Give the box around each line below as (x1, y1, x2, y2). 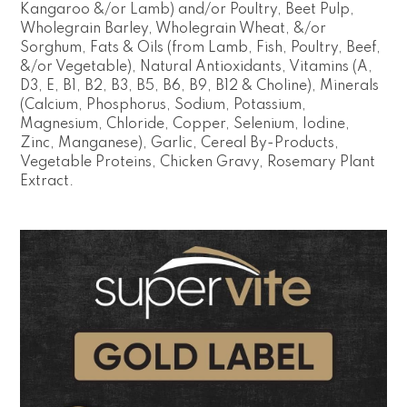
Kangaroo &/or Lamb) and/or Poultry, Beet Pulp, (20, 2, 355, 17)
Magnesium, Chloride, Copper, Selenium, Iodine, (20, 116, 351, 132)
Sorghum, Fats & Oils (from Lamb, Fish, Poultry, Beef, (20, 40, 382, 55)
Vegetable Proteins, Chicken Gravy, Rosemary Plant (20, 154, 376, 170)
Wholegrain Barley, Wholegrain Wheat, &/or (20, 21, 327, 36)
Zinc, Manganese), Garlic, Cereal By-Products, (20, 135, 340, 151)
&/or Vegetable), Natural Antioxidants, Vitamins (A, (20, 59, 373, 74)
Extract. (20, 174, 74, 189)
